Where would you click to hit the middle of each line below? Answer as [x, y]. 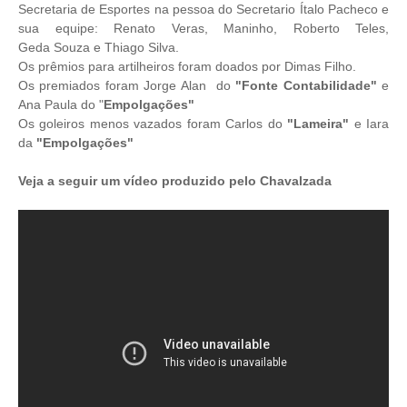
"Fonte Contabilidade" [306, 85]
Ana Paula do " [61, 104]
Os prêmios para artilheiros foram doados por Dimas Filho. [189, 66]
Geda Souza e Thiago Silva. [99, 47]
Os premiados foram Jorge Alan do [127, 85]
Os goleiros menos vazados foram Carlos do [150, 124]
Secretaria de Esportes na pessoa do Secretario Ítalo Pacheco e [203, 9]
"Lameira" [316, 124]
